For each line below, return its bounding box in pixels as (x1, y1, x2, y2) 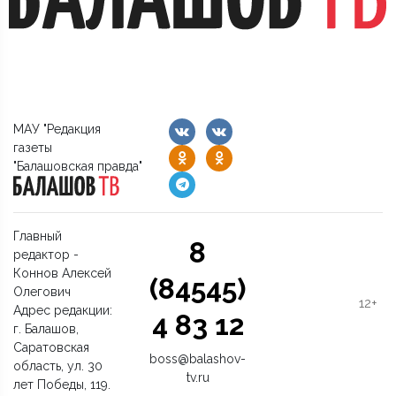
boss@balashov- (149, 351, 247, 366)
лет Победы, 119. (13, 377, 110, 392)
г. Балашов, (13, 321, 79, 336)
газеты (13, 140, 52, 155)
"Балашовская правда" (13, 158, 142, 173)
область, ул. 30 (13, 358, 103, 373)
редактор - (13, 247, 79, 262)
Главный (13, 228, 62, 243)
